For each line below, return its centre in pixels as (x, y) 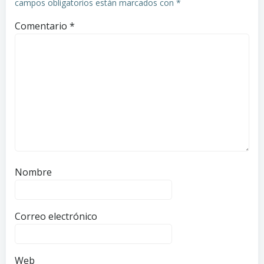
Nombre (33, 172)
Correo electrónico (56, 217)
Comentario (42, 26)
